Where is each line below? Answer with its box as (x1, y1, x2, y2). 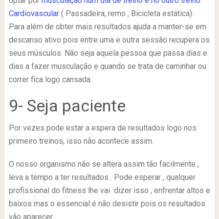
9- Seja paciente (8, 95, 126, 115)
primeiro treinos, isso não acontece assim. (8, 136, 153, 146)
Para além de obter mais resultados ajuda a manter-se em (8, 22, 206, 31)
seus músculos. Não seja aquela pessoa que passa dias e (8, 48, 207, 58)
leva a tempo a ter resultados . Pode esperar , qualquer (8, 172, 196, 182)
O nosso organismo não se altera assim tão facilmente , (8, 159, 199, 169)
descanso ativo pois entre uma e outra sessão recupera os (8, 35, 210, 44)
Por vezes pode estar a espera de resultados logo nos (8, 123, 197, 132)
